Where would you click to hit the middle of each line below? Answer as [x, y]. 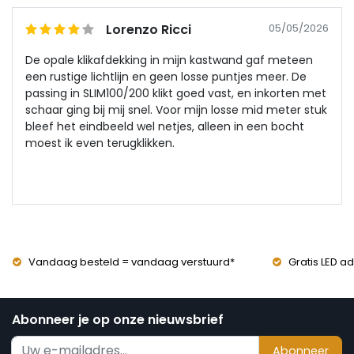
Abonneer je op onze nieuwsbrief [118, 320]
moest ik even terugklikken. [100, 143]
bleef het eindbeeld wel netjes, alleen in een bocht [165, 127]
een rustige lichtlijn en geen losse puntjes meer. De [166, 77]
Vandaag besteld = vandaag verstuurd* [132, 262]
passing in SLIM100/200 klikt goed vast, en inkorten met [176, 94]
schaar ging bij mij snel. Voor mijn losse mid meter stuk [176, 110]
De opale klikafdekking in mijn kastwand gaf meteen [169, 60]
